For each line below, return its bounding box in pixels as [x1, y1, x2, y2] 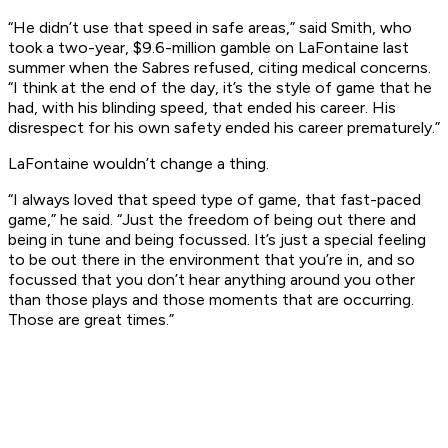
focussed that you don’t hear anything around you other [8, 270, 415, 290]
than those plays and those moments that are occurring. [8, 290, 414, 310]
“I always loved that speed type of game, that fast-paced [8, 190, 421, 210]
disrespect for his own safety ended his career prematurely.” [8, 118, 440, 138]
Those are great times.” [8, 310, 174, 330]
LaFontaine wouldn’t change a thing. [8, 154, 269, 174]
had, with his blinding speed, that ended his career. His [8, 98, 396, 118]
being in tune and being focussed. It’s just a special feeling [8, 230, 426, 250]
